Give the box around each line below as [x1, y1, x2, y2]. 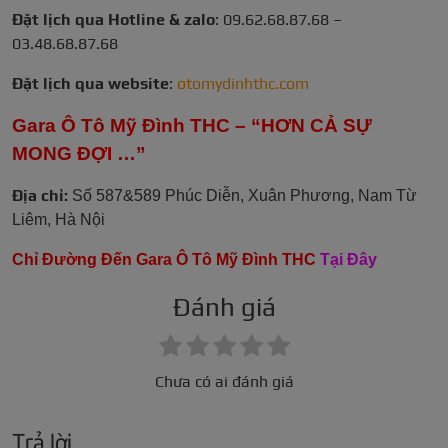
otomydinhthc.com [177, 74, 309, 94]
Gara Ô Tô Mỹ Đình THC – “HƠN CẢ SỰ [12, 115, 372, 137]
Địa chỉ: [12, 186, 72, 206]
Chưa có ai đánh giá [154, 372, 294, 392]
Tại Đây [320, 251, 377, 269]
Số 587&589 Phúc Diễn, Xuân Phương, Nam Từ [72, 187, 417, 205]
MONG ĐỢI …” [12, 143, 146, 165]
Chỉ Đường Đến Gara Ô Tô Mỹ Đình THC [12, 251, 320, 269]
